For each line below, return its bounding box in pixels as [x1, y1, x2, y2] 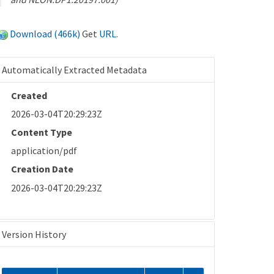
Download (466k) [10, 27, 81, 40]
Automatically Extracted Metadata [2, 63, 147, 76]
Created [11, 89, 48, 102]
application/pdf [11, 144, 78, 157]
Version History [2, 228, 67, 240]
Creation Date [11, 163, 74, 176]
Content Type [11, 125, 73, 138]
